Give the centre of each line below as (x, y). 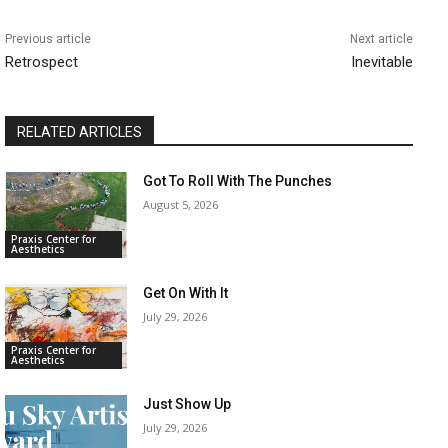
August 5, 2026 (181, 205)
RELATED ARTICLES (79, 132)
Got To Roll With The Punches (238, 181)
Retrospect (41, 62)
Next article (381, 39)
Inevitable (381, 62)
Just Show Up (187, 404)
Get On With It (186, 292)
